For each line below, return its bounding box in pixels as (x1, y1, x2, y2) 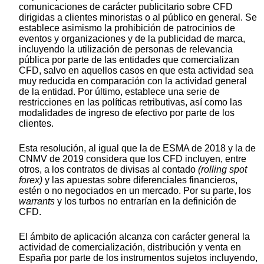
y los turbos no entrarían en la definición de (57, 196, 236, 207)
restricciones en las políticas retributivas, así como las (19, 97, 242, 108)
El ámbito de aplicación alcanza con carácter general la (19, 232, 250, 242)
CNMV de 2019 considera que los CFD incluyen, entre (19, 154, 246, 164)
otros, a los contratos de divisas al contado (19, 164, 198, 175)
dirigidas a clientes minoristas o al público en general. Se (19, 12, 257, 23)
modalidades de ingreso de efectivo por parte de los (19, 108, 235, 118)
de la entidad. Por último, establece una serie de (19, 87, 220, 97)
